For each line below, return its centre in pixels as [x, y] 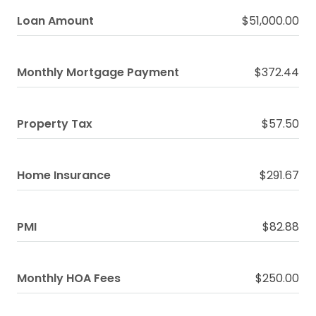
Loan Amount [55, 21]
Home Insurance [64, 175]
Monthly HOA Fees [69, 278]
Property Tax [55, 124]
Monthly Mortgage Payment [98, 72]
